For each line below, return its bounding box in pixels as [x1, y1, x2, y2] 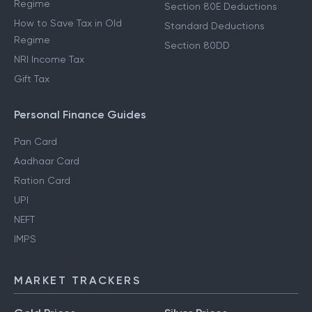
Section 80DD [164, 40, 230, 52]
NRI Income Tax [14, 54, 84, 65]
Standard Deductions [164, 20, 265, 32]
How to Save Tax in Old [14, 17, 122, 29]
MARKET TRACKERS [14, 274, 141, 288]
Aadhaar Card [14, 155, 79, 167]
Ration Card [14, 175, 70, 187]
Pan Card [14, 136, 57, 148]
